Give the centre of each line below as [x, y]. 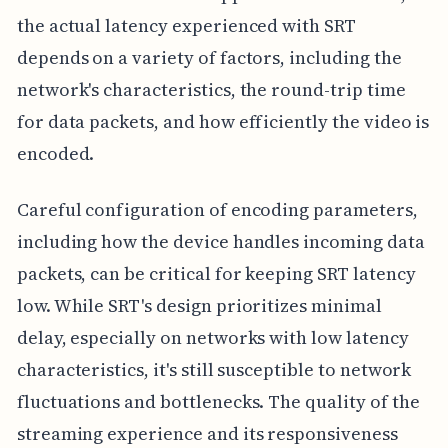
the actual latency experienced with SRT [186, 25]
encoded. [55, 153]
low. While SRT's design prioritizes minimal [199, 305]
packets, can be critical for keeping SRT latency [216, 273]
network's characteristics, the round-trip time [211, 89]
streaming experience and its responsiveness [207, 433]
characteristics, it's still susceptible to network [214, 369]
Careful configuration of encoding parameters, [217, 209]
